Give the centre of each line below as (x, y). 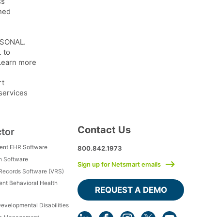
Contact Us (104, 130)
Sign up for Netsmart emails (119, 164)
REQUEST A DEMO (131, 190)
